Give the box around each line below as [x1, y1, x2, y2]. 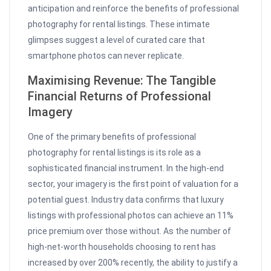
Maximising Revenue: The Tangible [28, 73, 217, 88]
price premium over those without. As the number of [28, 226, 232, 237]
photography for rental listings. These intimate [28, 19, 211, 30]
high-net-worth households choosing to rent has [28, 242, 217, 252]
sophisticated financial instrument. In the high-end [28, 163, 224, 174]
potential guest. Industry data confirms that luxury [28, 195, 224, 205]
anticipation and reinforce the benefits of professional [28, 4, 240, 14]
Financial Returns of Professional [28, 89, 212, 104]
